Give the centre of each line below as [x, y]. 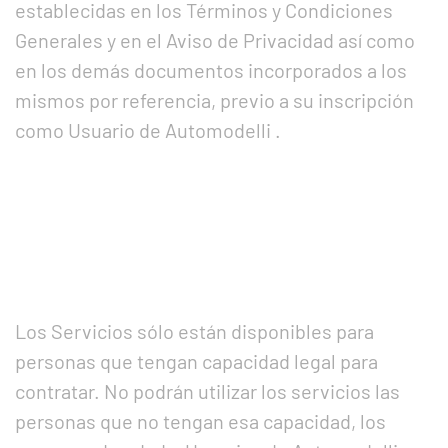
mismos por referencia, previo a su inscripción [214, 100]
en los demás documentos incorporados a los [211, 70]
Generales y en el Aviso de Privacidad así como [215, 40]
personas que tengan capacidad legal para [196, 361]
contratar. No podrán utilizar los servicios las [207, 391]
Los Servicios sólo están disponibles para [194, 331]
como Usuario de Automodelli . [148, 130]
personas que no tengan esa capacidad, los [200, 421]
